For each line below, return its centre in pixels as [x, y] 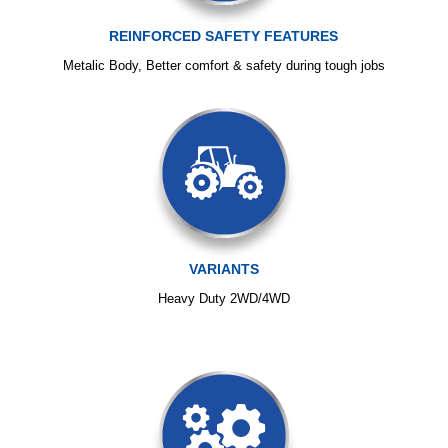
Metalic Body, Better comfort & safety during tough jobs [223, 65]
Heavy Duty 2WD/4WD [223, 298]
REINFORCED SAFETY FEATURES [224, 35]
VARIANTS [223, 268]
